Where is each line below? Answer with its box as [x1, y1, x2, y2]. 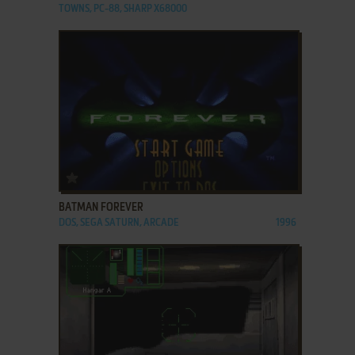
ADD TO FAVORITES [81, 170, 162, 180]
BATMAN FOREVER [58, 202, 143, 213]
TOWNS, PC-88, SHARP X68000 [58, 4, 187, 14]
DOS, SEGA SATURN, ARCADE [58, 218, 179, 228]
